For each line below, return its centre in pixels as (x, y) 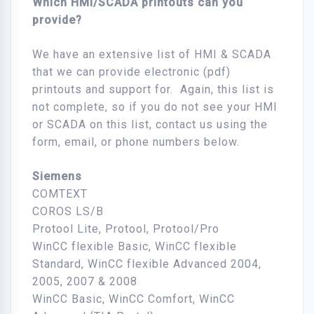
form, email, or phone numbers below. (136, 142)
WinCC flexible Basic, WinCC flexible (135, 247)
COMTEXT (60, 194)
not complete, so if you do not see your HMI (155, 107)
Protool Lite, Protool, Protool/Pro (126, 229)
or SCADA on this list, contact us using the (150, 125)
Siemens (57, 177)
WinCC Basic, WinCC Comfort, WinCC (134, 299)
